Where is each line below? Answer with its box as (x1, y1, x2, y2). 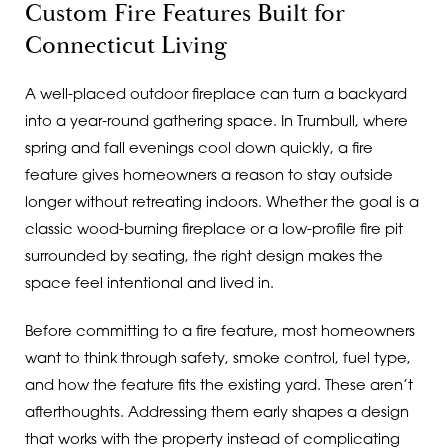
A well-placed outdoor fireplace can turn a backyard (24, 88, 407, 104)
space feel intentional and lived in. (24, 277, 274, 293)
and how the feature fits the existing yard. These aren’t (24, 378, 413, 394)
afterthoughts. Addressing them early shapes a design (24, 405, 409, 421)
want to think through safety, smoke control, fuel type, (24, 351, 411, 367)
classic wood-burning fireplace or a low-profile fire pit (24, 223, 403, 239)
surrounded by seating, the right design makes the (24, 250, 383, 266)
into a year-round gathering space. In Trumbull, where (24, 115, 408, 131)
